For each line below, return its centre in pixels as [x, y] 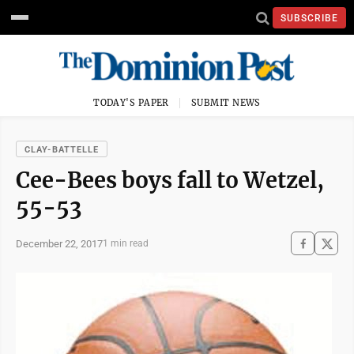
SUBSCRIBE [309, 18]
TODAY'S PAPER [131, 103]
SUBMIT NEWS [226, 103]
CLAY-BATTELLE [62, 150]
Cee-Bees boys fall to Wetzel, [170, 180]
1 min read [126, 243]
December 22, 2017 [59, 243]
